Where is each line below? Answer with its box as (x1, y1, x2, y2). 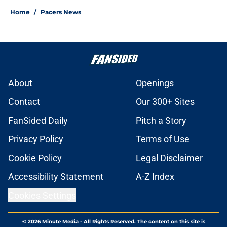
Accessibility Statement (8, 171, 103, 182)
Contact (8, 96, 40, 107)
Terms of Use (136, 134, 190, 145)
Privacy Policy (8, 134, 63, 145)
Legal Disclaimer (136, 153, 203, 164)
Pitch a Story (136, 115, 186, 126)
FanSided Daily (8, 115, 68, 126)
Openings (136, 78, 174, 89)
